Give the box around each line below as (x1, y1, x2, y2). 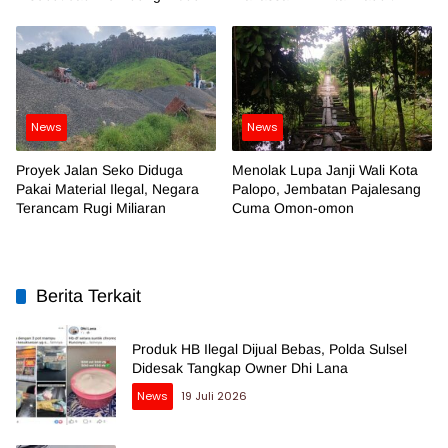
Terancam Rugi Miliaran (16, 200, 166, 217)
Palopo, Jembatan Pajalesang (232, 181, 421, 198)
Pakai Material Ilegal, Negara (16, 181, 199, 198)
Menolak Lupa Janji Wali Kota (232, 162, 418, 179)
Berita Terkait (36, 286, 141, 307)
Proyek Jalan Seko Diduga (16, 162, 183, 179)
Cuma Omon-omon (232, 200, 354, 217)
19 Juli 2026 (181, 388, 247, 405)
